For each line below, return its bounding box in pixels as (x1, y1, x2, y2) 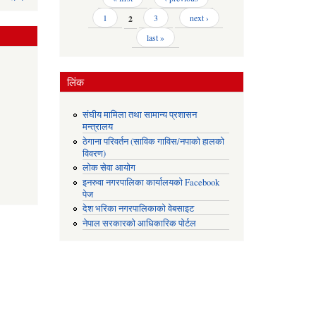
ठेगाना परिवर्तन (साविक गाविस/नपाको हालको (83, 135, 225, 147)
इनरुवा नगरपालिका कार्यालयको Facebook (83, 176, 220, 188)
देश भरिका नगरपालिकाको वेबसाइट (83, 202, 195, 215)
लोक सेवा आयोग (83, 162, 136, 174)
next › (189, 12, 209, 24)
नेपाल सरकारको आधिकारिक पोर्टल (83, 217, 197, 229)
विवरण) (83, 147, 107, 159)
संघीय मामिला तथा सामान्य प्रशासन (83, 109, 197, 121)
